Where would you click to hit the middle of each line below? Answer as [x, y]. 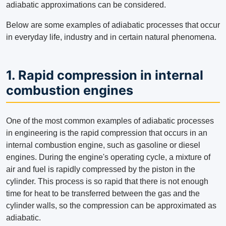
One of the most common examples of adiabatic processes [110, 121]
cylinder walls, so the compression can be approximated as [111, 206]
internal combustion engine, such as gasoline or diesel [103, 145]
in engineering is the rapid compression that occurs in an [107, 133]
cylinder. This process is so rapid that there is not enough [107, 182]
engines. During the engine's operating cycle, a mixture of [108, 157]
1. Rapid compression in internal [105, 75]
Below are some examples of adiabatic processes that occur [113, 25]
